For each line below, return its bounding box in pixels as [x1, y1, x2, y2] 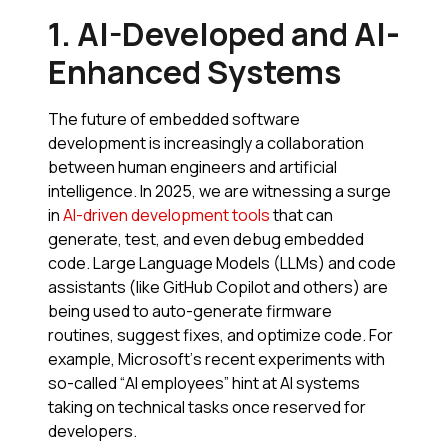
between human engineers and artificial [48, 156, 337, 179]
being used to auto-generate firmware [48, 300, 332, 323]
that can [270, 204, 333, 227]
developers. [48, 420, 140, 443]
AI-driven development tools [63, 204, 270, 227]
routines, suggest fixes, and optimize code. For [48, 324, 393, 347]
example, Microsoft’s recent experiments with [48, 348, 385, 371]
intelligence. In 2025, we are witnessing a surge [48, 180, 391, 203]
